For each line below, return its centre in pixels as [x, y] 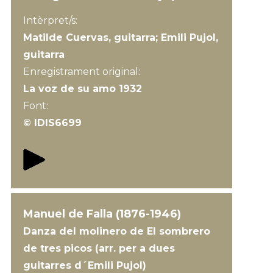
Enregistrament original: [83, 72]
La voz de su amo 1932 [82, 89]
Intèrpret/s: [50, 20]
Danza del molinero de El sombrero [116, 231]
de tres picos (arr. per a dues [99, 248]
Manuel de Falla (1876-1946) [102, 214]
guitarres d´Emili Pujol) [84, 265]
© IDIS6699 [52, 123]
